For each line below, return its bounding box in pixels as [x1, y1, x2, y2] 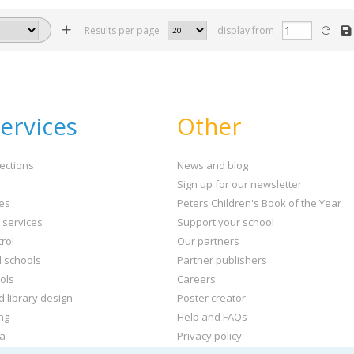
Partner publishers [177, 252, 267, 267]
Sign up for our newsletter [177, 176, 302, 191]
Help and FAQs [177, 309, 247, 324]
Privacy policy [177, 328, 242, 343]
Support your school [177, 214, 274, 229]
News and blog [177, 157, 248, 172]
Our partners [177, 233, 239, 248]
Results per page [82, 23, 160, 37]
